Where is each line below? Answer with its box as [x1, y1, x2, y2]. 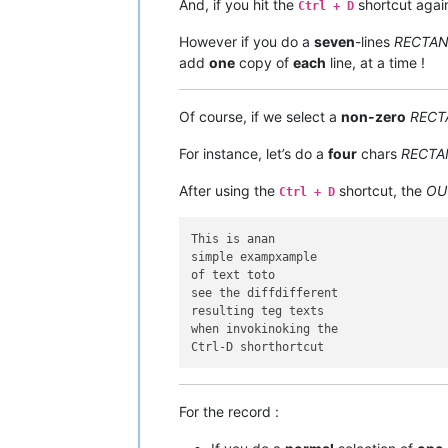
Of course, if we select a [179, 108, 341, 126]
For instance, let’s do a [179, 145, 328, 163]
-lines [355, 33, 394, 51]
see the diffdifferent [191, 285, 339, 300]
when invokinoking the [191, 321, 339, 336]
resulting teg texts [191, 303, 325, 318]
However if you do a [179, 33, 314, 51]
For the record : [179, 402, 279, 420]
